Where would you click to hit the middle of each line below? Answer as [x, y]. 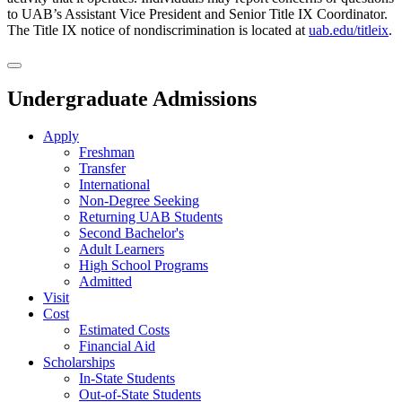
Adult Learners [122, 249]
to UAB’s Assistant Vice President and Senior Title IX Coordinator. [197, 13]
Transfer [102, 169]
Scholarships [79, 363]
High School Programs [144, 266]
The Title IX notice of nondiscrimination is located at [158, 30]
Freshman [107, 153]
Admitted [105, 282]
